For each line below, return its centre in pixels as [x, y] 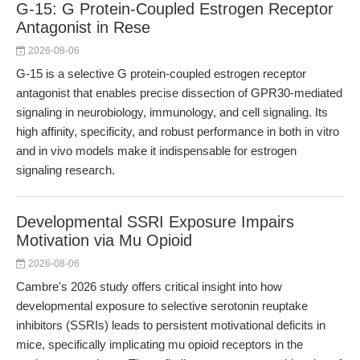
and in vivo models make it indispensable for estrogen [156, 151]
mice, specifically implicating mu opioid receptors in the [160, 344]
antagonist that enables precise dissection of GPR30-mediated [179, 93]
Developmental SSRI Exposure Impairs [155, 222]
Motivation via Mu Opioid [104, 240]
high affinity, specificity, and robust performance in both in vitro [178, 131]
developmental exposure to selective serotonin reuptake [162, 306]
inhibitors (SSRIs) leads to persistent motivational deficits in [171, 325]
